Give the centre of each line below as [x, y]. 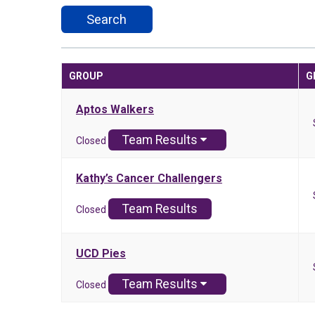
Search [107, 20]
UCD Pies [101, 254]
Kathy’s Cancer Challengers [149, 179]
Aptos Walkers [115, 110]
